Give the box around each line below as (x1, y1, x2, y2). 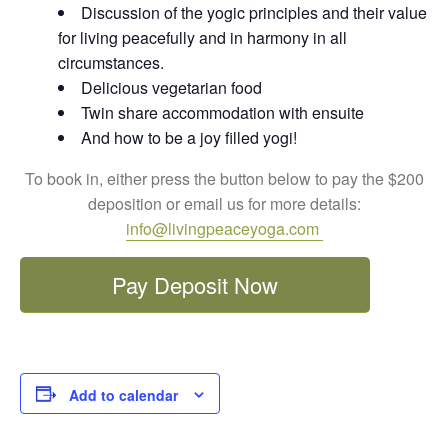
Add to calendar (69, 385, 178, 406)
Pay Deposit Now (112, 269, 278, 300)
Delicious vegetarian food (80, 76, 262, 99)
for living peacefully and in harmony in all (57, 26, 347, 49)
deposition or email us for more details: (87, 192, 361, 215)
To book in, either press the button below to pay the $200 (24, 167, 424, 190)
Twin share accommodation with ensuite (80, 101, 364, 124)
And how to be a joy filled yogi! (80, 126, 297, 149)
